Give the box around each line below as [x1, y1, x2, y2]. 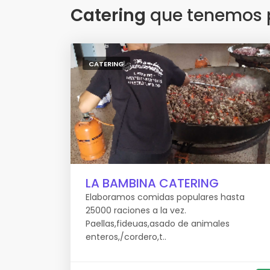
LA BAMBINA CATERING [86, 175, 219, 192]
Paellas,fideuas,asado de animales [86, 218, 230, 230]
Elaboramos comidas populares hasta [86, 191, 245, 203]
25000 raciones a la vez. [86, 204, 186, 216]
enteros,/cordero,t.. [86, 231, 166, 243]
